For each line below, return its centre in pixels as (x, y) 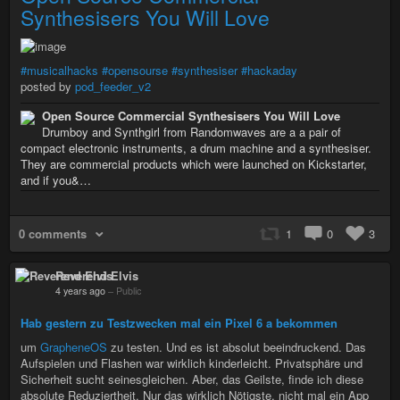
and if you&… (56, 179)
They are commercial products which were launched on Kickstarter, (194, 163)
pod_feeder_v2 (113, 86)
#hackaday (269, 70)
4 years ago (80, 290)
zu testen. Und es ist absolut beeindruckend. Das (237, 346)
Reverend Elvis (97, 275)
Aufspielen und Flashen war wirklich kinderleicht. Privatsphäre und (192, 362)
